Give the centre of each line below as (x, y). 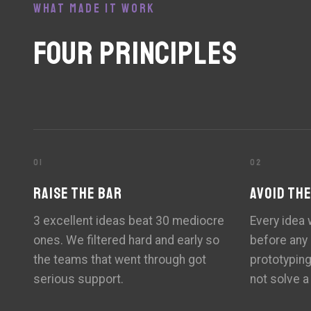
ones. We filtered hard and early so (126, 241)
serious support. (78, 279)
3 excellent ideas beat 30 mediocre (129, 221)
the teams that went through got (120, 260)
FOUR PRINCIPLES (136, 53)
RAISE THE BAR (78, 194)
